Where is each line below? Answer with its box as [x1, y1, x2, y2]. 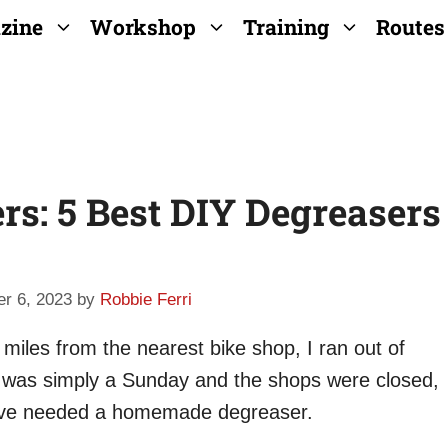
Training [243, 13, 329, 41]
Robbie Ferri [100, 289, 192, 309]
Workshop [90, 13, 196, 41]
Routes [376, 13, 445, 41]
